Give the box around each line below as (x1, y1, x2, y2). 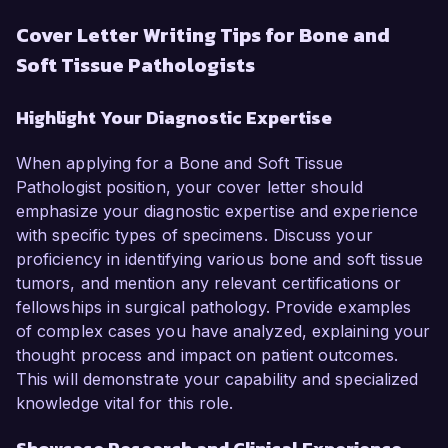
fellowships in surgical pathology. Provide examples (16, 297, 412, 318)
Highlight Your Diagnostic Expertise (16, 104, 332, 132)
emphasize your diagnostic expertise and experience (16, 201, 418, 222)
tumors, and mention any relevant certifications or (16, 273, 401, 294)
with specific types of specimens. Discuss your (16, 225, 373, 246)
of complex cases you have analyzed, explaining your (16, 321, 431, 342)
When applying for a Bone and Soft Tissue (16, 153, 344, 174)
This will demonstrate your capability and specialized (16, 369, 419, 390)
